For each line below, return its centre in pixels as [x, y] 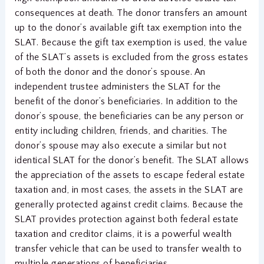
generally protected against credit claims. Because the [129, 204]
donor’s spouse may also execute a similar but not [121, 145]
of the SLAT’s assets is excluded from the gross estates [131, 57]
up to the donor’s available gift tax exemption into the [128, 27]
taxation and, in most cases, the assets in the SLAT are [129, 189]
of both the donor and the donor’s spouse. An [110, 72]
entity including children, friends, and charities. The [121, 131]
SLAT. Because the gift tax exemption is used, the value [131, 42]
